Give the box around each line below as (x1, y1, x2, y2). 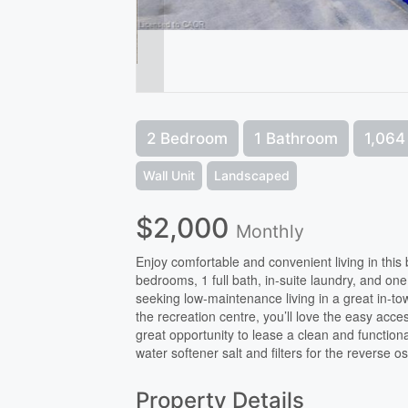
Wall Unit (143, 167, 196, 183)
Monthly (236, 219, 305, 242)
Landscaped (214, 167, 291, 183)
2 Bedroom (147, 128, 229, 148)
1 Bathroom (254, 128, 339, 148)
